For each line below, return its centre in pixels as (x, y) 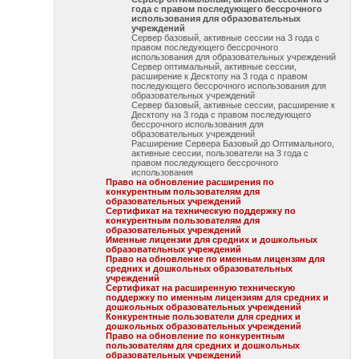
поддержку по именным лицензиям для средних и (218, 297)
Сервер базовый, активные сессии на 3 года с (226, 38)
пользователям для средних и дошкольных (203, 345)
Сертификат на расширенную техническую (201, 288)
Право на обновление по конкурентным (196, 336)
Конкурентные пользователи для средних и (204, 317)
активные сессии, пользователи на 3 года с (220, 153)
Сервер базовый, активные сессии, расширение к (234, 105)
